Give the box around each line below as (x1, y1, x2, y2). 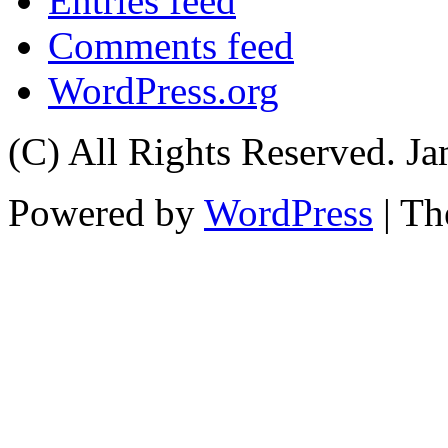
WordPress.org (48, 68, 279, 112)
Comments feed (48, 23, 294, 67)
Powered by (8, 190, 204, 234)
